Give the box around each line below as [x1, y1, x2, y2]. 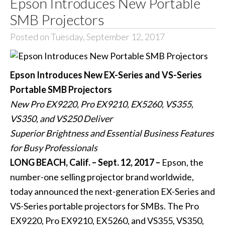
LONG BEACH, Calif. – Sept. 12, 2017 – [10, 157, 162, 168]
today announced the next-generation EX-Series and [10, 186, 215, 197]
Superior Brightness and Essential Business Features [10, 128, 214, 139]
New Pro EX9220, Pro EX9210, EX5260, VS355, [10, 98, 193, 110]
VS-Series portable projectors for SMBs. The [10, 200, 185, 212]
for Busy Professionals [10, 142, 97, 154]
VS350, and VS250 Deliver [10, 113, 113, 125]
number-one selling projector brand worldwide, [10, 171, 194, 183]
